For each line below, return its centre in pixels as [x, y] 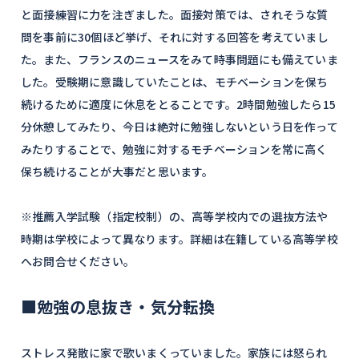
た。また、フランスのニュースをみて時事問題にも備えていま [179, 59]
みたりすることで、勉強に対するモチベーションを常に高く [174, 149]
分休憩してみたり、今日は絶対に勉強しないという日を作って [179, 127]
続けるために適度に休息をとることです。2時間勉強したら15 [179, 104]
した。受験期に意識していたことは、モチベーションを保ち [175, 82]
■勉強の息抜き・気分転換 [118, 307]
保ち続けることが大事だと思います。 [117, 171]
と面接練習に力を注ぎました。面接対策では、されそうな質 [175, 14]
